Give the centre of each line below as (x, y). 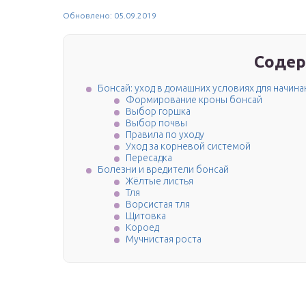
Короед (142, 228)
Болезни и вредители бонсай (163, 170)
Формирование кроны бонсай (194, 100)
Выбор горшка (158, 112)
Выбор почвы (156, 123)
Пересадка (149, 158)
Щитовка (146, 216)
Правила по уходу (165, 135)
